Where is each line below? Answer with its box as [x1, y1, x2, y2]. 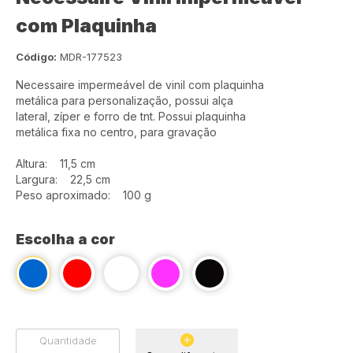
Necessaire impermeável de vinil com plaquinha [16, 78, 264, 91]
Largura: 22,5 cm [16, 173, 110, 186]
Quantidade [39, 334, 97, 347]
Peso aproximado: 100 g [16, 188, 151, 202]
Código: [16, 50, 57, 63]
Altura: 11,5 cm [16, 157, 95, 170]
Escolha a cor [16, 231, 115, 247]
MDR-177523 [60, 50, 122, 63]
